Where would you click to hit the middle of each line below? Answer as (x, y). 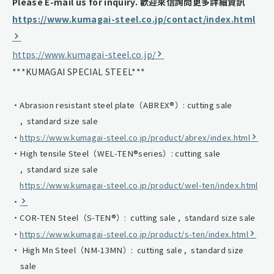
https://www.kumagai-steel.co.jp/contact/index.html (134, 19)
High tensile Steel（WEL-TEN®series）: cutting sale (120, 153)
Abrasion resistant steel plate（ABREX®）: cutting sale (126, 105)
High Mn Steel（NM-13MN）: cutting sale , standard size (132, 250)
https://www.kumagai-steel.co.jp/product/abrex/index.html (135, 137)
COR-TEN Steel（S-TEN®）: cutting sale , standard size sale (138, 217)
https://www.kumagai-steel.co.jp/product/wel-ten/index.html (139, 185)
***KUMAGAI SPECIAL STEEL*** (79, 71)
